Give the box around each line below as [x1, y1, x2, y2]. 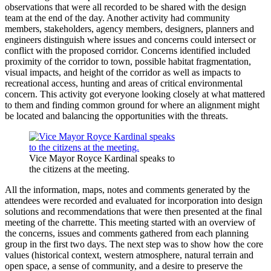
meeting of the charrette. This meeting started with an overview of [5, 217, 255, 227]
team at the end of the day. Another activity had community [5, 12, 230, 23]
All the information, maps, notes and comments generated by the [5, 184, 250, 195]
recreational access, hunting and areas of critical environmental [5, 77, 243, 88]
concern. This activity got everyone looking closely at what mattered [5, 88, 265, 99]
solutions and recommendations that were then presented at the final [5, 206, 262, 217]
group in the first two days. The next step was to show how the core [5, 238, 263, 249]
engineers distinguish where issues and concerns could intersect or [5, 34, 256, 45]
